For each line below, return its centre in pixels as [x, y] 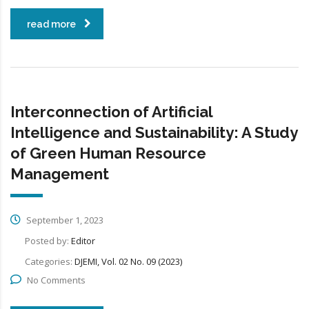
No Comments [56, 280]
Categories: [50, 261]
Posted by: [48, 240]
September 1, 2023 [64, 220]
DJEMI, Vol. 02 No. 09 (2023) [128, 261]
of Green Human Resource [108, 153]
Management [60, 173]
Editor [83, 240]
